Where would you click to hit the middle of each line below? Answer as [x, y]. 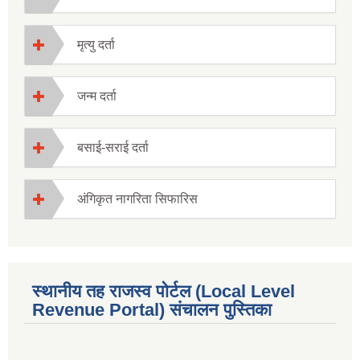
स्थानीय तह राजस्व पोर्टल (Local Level [164, 292]
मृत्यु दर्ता [96, 45]
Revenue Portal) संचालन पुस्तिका [152, 310]
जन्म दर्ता [97, 96]
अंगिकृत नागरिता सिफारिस [137, 199]
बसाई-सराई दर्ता [113, 148]
